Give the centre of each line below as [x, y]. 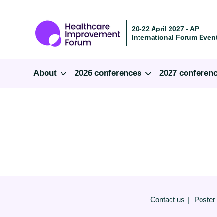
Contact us [167, 200]
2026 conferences [109, 73]
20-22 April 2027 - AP [165, 29]
